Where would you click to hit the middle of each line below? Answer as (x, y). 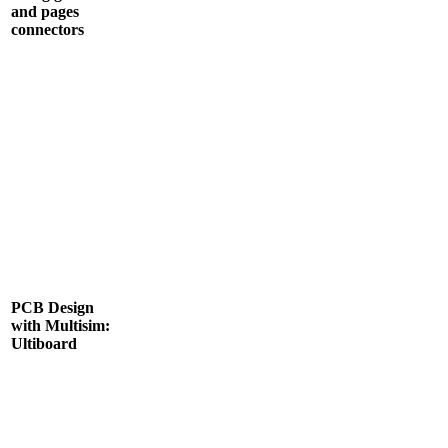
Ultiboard (44, 343)
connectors (47, 29)
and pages (45, 11)
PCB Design (52, 307)
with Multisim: (60, 325)
